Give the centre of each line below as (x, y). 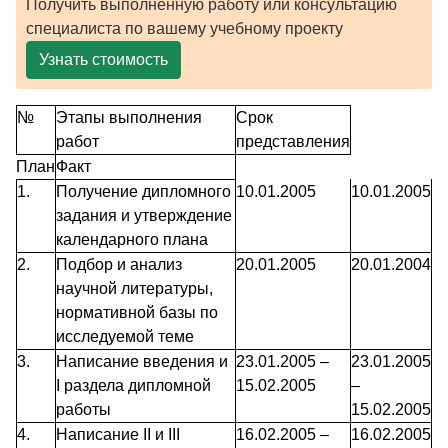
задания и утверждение (144, 216)
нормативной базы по (137, 313)
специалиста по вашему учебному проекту (184, 29)
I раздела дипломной (133, 386)
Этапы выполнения (129, 118)
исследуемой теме (125, 337)
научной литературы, (134, 289)
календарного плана (132, 240)
